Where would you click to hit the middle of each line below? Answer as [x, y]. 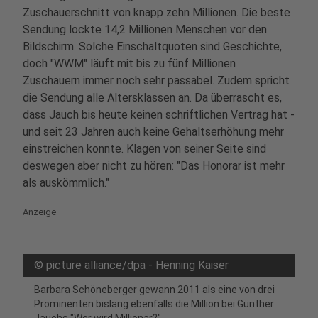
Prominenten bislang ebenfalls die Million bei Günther [154, 304]
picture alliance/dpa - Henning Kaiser [137, 265]
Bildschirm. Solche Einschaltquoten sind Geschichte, [152, 46]
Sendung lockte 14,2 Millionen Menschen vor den [145, 29]
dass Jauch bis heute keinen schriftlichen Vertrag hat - [159, 115]
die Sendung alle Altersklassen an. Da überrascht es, [152, 98]
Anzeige [39, 212]
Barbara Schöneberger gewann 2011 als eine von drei [154, 290]
